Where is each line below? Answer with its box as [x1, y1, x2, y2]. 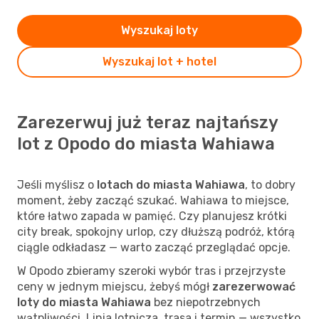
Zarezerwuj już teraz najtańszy [17, 112, 278, 132]
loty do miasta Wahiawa [17, 295, 151, 309]
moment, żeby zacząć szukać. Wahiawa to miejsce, [17, 193, 289, 207]
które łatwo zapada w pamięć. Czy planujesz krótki [17, 209, 287, 223]
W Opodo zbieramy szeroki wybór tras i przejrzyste [17, 263, 286, 278]
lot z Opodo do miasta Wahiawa [17, 133, 275, 154]
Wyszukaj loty [121, 23, 198, 37]
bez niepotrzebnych [151, 295, 261, 309]
